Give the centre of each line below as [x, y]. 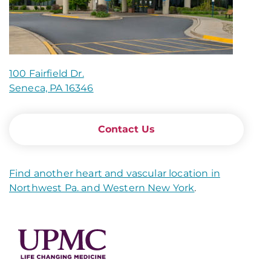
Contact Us [126, 129]
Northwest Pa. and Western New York [102, 188]
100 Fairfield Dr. [47, 73]
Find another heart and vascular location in [115, 173]
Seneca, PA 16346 [51, 88]
